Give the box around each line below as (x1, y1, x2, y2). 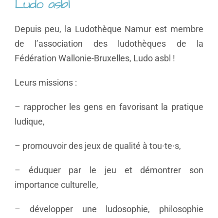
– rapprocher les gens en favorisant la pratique (14, 102, 204, 112)
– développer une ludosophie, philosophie (14, 204, 204, 215)
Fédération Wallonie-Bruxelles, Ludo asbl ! (14, 53, 175, 64)
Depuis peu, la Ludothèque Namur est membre (14, 24, 204, 35)
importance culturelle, (14, 180, 98, 190)
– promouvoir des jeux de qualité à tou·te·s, (14, 141, 181, 151)
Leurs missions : (14, 77, 77, 88)
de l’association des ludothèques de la (14, 38, 204, 49)
